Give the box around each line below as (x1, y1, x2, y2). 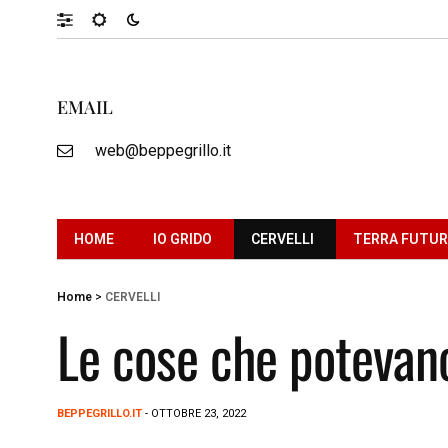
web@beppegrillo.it (94, 140, 231, 160)
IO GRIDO (153, 230, 212, 247)
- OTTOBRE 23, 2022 (142, 406, 246, 420)
